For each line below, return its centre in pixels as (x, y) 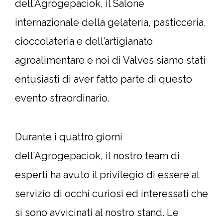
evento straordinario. (62, 98)
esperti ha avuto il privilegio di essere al (107, 175)
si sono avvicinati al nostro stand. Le (97, 213)
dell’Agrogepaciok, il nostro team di (97, 156)
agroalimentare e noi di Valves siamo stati (110, 60)
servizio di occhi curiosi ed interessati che (111, 194)
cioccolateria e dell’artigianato (84, 41)
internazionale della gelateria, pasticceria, (111, 22)
